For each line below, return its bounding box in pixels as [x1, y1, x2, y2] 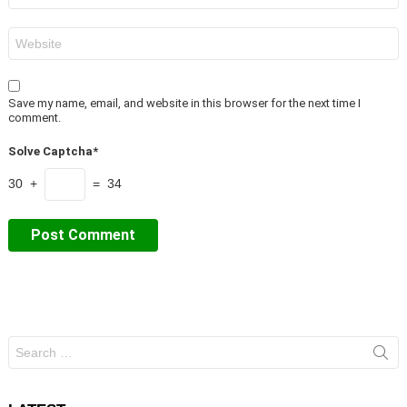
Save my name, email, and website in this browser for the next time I [8, 95, 361, 110]
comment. [8, 110, 61, 124]
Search [8, 335, 50, 350]
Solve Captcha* [8, 144, 98, 158]
